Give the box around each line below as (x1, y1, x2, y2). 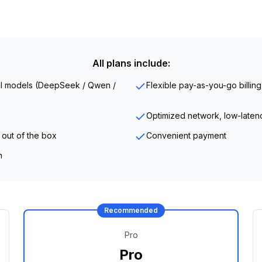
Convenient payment (146, 130, 226, 140)
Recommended (104, 206, 158, 215)
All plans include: (92, 57, 170, 69)
